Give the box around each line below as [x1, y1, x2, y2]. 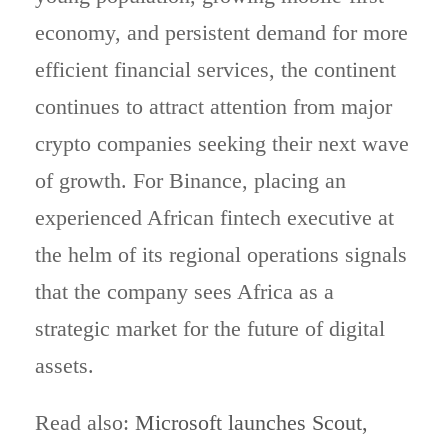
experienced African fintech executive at [35, 205, 394, 230]
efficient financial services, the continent [35, 57, 396, 82]
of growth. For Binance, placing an [35, 168, 346, 193]
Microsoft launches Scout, [135, 410, 368, 435]
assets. [35, 353, 94, 378]
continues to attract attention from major [35, 94, 392, 119]
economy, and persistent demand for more [35, 20, 408, 45]
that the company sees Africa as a [35, 279, 334, 304]
